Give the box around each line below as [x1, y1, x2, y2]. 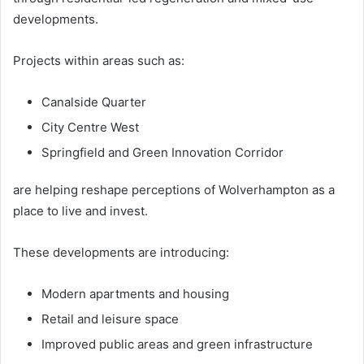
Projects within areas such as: [13, 52, 184, 68]
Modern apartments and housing [41, 285, 229, 301]
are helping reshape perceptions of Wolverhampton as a [13, 181, 335, 197]
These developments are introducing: [13, 244, 229, 260]
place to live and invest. [13, 202, 148, 219]
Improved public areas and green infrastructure [41, 336, 313, 352]
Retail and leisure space [41, 310, 179, 327]
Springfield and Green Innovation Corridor [41, 144, 284, 160]
